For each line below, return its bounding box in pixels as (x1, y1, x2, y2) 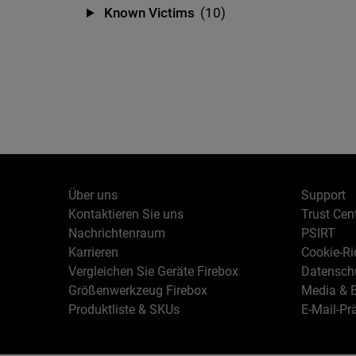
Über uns (68, 188, 118, 203)
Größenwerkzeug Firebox (68, 283, 208, 298)
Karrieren (68, 245, 119, 260)
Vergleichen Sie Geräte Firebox (68, 264, 239, 279)
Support (300, 188, 346, 203)
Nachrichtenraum (68, 226, 166, 241)
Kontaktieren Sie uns (68, 207, 184, 222)
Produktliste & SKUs (68, 302, 180, 317)
